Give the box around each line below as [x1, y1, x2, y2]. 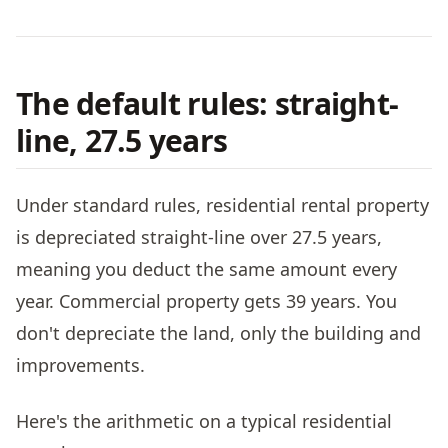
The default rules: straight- [16, 82, 398, 124]
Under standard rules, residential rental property [16, 193, 429, 218]
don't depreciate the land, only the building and [16, 321, 421, 346]
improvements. [16, 353, 145, 378]
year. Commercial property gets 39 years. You [16, 289, 397, 314]
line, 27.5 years [16, 119, 227, 161]
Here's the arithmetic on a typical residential [16, 409, 392, 434]
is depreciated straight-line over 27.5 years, [16, 225, 382, 250]
